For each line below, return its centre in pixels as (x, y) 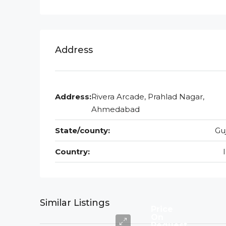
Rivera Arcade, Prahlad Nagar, (148, 97)
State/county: (82, 130)
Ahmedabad (116, 109)
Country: (72, 152)
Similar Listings (75, 203)
